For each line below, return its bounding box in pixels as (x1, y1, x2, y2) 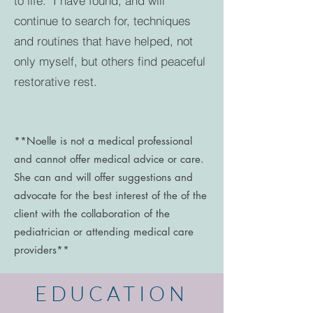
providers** (14, 243, 69, 256)
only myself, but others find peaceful (14, 54, 205, 68)
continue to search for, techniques (14, 13, 191, 28)
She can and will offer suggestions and (14, 170, 193, 184)
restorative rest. (14, 74, 104, 89)
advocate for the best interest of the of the (14, 189, 207, 202)
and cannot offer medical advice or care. (14, 152, 204, 166)
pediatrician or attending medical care (14, 225, 194, 238)
